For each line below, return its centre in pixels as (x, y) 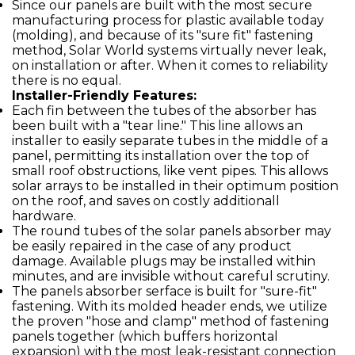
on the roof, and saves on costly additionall (146, 201)
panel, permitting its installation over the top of (160, 156)
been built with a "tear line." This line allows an (157, 126)
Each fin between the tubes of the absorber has (164, 111)
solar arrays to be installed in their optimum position (175, 186)
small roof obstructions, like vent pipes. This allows (170, 171)
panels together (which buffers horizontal (145, 336)
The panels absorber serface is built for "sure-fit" (164, 291)
